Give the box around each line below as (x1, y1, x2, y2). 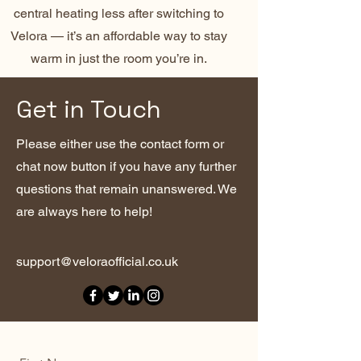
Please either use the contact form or (16, 136, 224, 152)
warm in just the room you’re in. (30, 51, 207, 67)
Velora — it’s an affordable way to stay (10, 28, 227, 44)
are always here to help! (16, 204, 156, 220)
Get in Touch (16, 93, 161, 126)
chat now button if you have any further (16, 159, 236, 175)
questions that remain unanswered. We (16, 181, 237, 197)
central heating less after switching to (13, 6, 224, 22)
